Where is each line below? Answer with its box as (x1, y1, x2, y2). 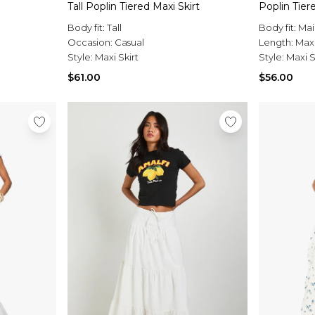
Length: (259, 37, 295, 49)
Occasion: (67, 37, 115, 49)
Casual (115, 37, 144, 49)
